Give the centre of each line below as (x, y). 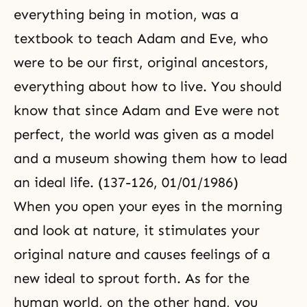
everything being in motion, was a (126, 14)
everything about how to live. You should (148, 86)
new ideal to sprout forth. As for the (132, 278)
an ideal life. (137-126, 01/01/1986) (126, 182)
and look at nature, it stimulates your (137, 230)
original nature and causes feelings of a (142, 254)
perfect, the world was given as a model (144, 134)
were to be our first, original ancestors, (141, 62)
